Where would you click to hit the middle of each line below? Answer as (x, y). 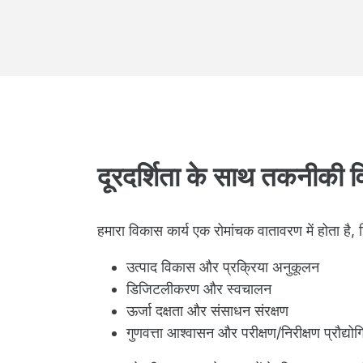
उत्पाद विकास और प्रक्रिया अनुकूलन (223, 267)
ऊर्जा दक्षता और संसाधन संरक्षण (207, 311)
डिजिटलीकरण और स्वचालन (199, 289)
